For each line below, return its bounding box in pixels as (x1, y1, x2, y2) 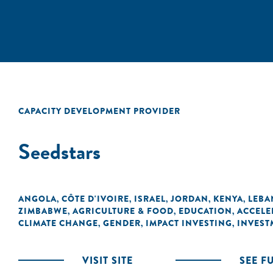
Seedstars (18, 135, 101, 168)
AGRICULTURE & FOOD (73, 205, 174, 217)
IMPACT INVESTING (146, 217, 232, 229)
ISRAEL (134, 193, 166, 205)
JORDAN (171, 193, 208, 205)
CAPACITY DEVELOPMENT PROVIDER (18, 105, 180, 117)
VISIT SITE (82, 253, 133, 268)
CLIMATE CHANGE (18, 217, 98, 229)
